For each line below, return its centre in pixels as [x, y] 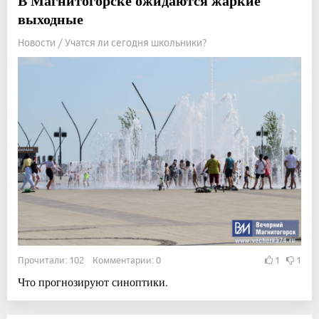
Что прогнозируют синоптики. [93, 281]
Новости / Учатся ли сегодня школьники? [113, 42]
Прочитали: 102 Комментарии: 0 [89, 260]
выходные [51, 19]
